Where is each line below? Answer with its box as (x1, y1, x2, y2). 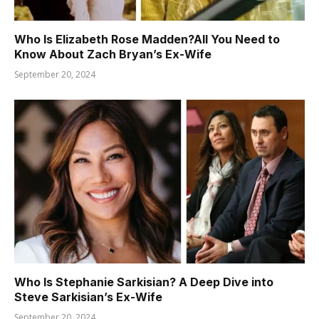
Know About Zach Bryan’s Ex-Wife (14, 47, 211, 62)
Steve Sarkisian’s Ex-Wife (14, 289, 162, 304)
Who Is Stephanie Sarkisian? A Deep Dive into (14, 274, 273, 289)
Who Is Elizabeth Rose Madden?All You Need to (14, 32, 280, 47)
